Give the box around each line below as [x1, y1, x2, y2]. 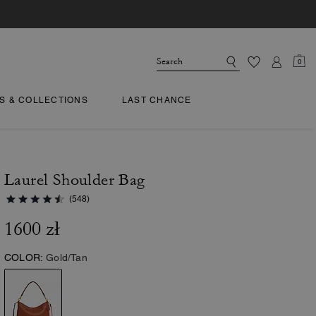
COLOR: [4, 252, 44, 263]
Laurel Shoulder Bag [4, 171, 145, 189]
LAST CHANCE [121, 95, 192, 105]
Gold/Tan [46, 252, 87, 263]
